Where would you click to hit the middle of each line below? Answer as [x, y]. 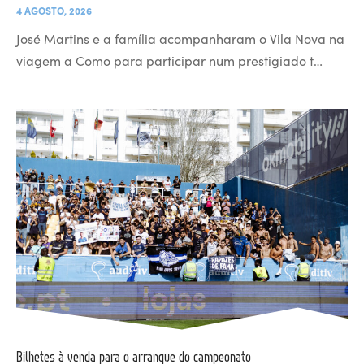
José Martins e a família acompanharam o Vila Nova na [180, 38]
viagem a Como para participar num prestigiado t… [169, 60]
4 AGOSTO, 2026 [54, 10]
